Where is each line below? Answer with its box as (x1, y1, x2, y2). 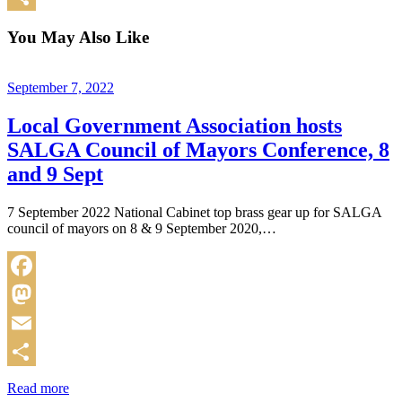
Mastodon (7, 315, 64, 331)
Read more (7, 380, 69, 397)
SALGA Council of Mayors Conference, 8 (7, 138, 389, 162)
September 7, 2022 (7, 80, 114, 96)
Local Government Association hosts (7, 114, 342, 138)
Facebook (7, 286, 63, 302)
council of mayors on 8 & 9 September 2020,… (7, 221, 276, 237)
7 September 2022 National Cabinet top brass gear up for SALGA (7, 205, 381, 221)
